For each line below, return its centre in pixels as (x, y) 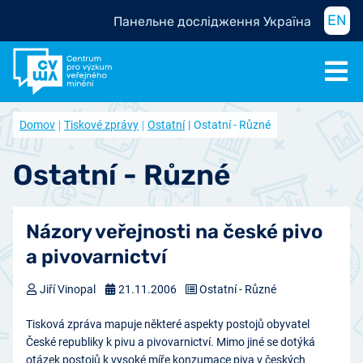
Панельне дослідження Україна (212, 21)
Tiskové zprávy (101, 124)
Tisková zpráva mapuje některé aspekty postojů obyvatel (168, 324)
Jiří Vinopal (66, 289)
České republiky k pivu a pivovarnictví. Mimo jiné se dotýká (171, 342)
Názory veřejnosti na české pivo (174, 231)
